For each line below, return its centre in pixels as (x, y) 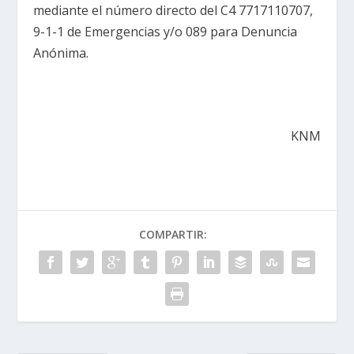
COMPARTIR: (173, 234)
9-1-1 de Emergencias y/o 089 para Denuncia (166, 31)
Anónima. (61, 53)
